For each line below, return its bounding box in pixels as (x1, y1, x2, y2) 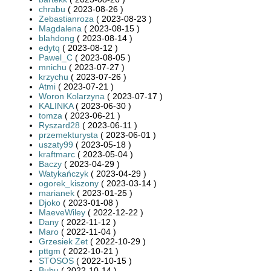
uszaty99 (39, 139, 73, 149)
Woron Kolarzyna (39, 91, 105, 101)
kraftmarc (39, 149, 75, 159)
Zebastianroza (39, 13, 94, 24)
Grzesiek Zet (39, 236, 88, 246)
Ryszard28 (39, 120, 80, 130)
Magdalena (39, 23, 82, 33)
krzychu (39, 71, 68, 82)
